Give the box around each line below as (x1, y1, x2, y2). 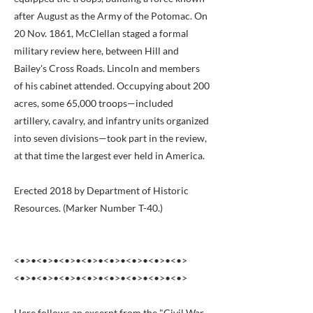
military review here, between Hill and (14, 45, 179, 57)
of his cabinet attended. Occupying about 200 (14, 80, 210, 92)
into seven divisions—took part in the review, (14, 132, 207, 144)
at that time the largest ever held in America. (14, 150, 205, 161)
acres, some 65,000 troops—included (14, 97, 173, 109)
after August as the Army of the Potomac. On (14, 10, 208, 22)
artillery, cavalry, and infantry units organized (14, 115, 209, 126)
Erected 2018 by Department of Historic (14, 184, 189, 196)
